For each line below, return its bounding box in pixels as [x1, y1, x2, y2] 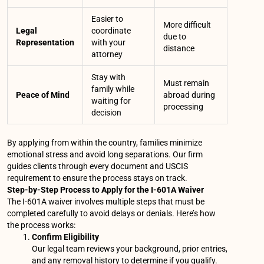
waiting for [91, 96, 131, 106]
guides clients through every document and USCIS [7, 161, 189, 171]
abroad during [163, 90, 216, 100]
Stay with [91, 72, 126, 82]
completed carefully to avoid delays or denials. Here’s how [7, 209, 216, 219]
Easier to [91, 14, 124, 24]
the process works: [7, 220, 76, 230]
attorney [91, 49, 123, 60]
